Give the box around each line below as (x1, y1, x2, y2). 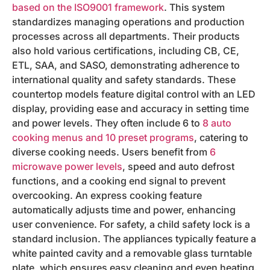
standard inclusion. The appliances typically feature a (12, 232, 256, 245)
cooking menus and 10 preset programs (12, 131, 194, 143)
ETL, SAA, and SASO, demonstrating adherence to (12, 58, 240, 71)
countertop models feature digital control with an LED (12, 87, 256, 100)
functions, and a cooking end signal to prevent (12, 174, 225, 187)
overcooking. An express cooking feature (12, 189, 202, 201)
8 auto (202, 116, 231, 129)
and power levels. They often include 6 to (12, 116, 202, 129)
